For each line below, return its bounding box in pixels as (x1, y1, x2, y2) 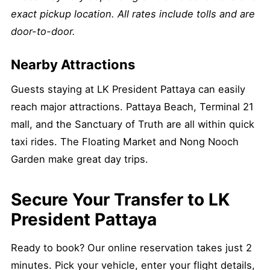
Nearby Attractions (11, 57, 135, 72)
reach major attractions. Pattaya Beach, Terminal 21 (11, 101, 254, 113)
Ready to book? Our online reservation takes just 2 (11, 242, 252, 254)
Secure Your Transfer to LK (11, 189, 230, 210)
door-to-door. (11, 25, 75, 37)
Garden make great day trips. (11, 153, 148, 165)
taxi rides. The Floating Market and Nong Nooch (11, 136, 239, 148)
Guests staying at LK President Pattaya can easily (11, 83, 245, 95)
